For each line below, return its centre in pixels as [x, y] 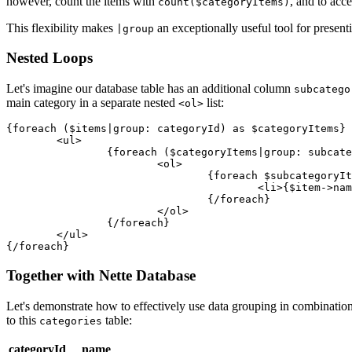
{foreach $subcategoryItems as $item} [107, 176]
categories [71, 321]
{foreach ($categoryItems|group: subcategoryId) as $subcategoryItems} [57, 152]
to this [23, 320]
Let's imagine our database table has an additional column [150, 89]
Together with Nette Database [101, 275]
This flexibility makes [61, 27]
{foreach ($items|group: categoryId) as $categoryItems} [176, 129]
